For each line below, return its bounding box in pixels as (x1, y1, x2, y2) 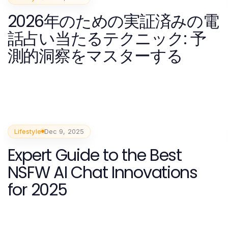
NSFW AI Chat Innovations (7, 160, 197, 184)
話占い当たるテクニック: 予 (7, 26, 206, 50)
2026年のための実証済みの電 (7, 9, 219, 33)
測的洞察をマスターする (7, 44, 183, 67)
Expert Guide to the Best (7, 143, 182, 166)
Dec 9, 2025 (44, 127, 84, 135)
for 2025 (7, 178, 67, 201)
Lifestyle (14, 127, 41, 135)
